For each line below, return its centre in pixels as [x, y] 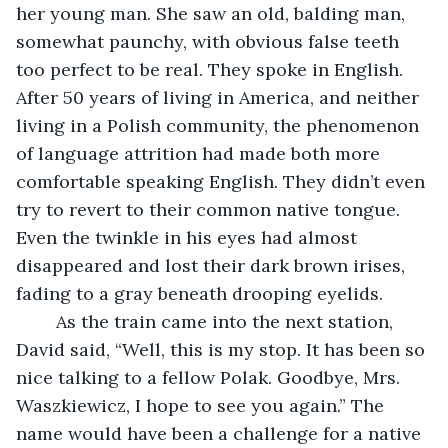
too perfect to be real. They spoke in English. [212, 69]
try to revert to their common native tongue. [210, 209]
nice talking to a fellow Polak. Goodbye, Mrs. [210, 377]
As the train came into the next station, [46, 321]
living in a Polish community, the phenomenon [220, 125]
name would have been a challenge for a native [221, 433]
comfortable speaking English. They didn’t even [223, 181]
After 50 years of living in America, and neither [220, 97]
